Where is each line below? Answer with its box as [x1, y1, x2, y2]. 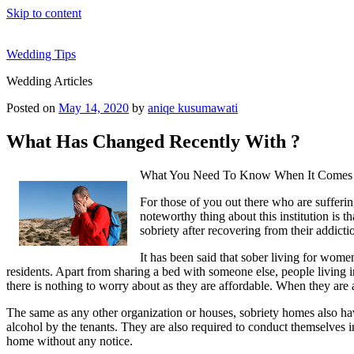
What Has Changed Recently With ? [6, 130, 300, 152]
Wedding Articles [6, 74, 92, 88]
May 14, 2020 [58, 101, 129, 115]
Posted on [6, 101, 55, 115]
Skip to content [6, 6, 81, 20]
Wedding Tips [6, 47, 76, 61]
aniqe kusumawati [148, 101, 238, 115]
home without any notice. [6, 333, 133, 348]
